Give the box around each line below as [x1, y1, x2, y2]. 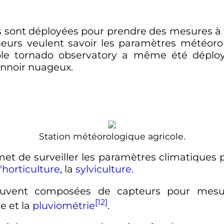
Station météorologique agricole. [38, 130, 185, 141]
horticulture [1, 163, 60, 175]
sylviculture [75, 163, 131, 175]
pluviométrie [32, 199, 95, 211]
